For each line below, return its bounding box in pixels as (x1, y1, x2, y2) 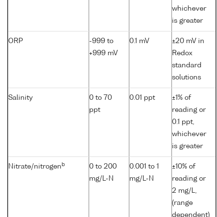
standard (172, 62, 201, 69)
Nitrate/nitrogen (8, 163, 62, 170)
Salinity (8, 94, 33, 102)
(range (172, 200, 193, 207)
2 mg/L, (172, 187, 197, 195)
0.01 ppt (129, 94, 155, 102)
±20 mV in (172, 38, 204, 45)
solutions (172, 74, 201, 81)
